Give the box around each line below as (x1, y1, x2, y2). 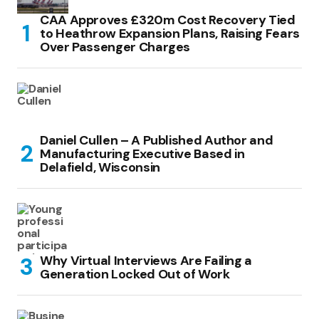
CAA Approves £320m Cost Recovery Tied (40, 11, 296, 28)
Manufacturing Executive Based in (40, 145, 245, 162)
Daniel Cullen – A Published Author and (40, 131, 273, 149)
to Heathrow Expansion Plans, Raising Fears (40, 24, 300, 42)
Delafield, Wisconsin (40, 158, 160, 176)
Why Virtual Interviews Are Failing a (40, 251, 253, 269)
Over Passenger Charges (40, 38, 191, 56)
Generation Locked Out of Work (40, 265, 230, 283)
